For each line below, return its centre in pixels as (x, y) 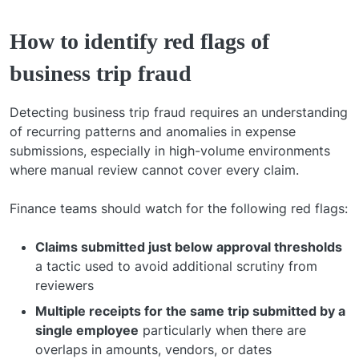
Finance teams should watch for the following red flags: (179, 208)
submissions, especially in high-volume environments (170, 150)
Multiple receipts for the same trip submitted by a (190, 311)
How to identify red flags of (139, 41)
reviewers (65, 285)
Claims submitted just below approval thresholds (189, 246)
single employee (87, 330)
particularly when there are (222, 330)
